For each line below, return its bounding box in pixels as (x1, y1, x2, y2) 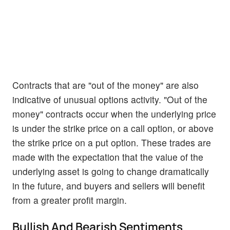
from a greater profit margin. (12, 194, 127, 207)
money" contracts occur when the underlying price (12, 107, 216, 121)
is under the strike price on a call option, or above (12, 122, 214, 135)
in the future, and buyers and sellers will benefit (12, 179, 205, 193)
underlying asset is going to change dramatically (12, 165, 209, 178)
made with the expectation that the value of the (12, 150, 203, 164)
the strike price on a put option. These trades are (12, 136, 211, 149)
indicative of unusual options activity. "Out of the (12, 93, 207, 106)
